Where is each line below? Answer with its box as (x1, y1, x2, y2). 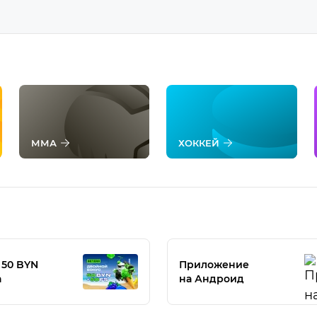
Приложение (178, 258, 249, 271)
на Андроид (178, 272, 244, 285)
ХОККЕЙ (178, 137, 220, 149)
